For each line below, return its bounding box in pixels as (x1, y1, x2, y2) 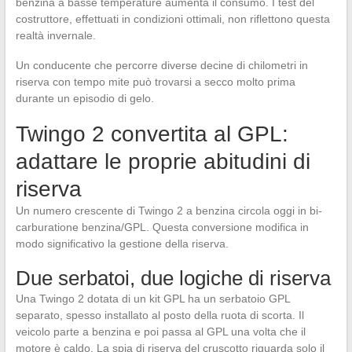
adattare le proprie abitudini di (15, 149, 310, 174)
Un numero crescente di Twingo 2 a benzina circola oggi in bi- (15, 204, 322, 218)
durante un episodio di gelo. (15, 92, 154, 105)
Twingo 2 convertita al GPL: (15, 122, 288, 147)
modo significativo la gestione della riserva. (15, 237, 229, 251)
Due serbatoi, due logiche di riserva (15, 266, 331, 291)
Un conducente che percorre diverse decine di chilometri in (15, 59, 308, 72)
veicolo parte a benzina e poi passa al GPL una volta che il (15, 325, 306, 339)
